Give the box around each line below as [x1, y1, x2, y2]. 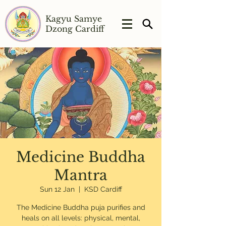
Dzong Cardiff [45, 24, 104, 34]
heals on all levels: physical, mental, [21, 214, 140, 222]
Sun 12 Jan [39, 185, 75, 193]
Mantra [54, 166, 107, 184]
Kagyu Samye [45, 14, 102, 24]
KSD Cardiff [84, 185, 122, 193]
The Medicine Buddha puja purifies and [16, 203, 145, 211]
